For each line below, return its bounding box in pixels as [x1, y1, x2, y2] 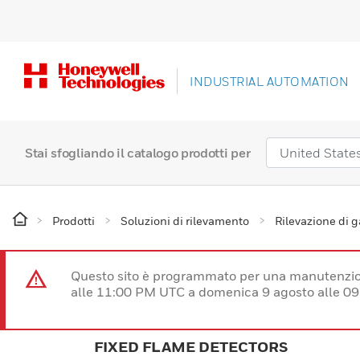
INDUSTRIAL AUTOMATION [190, 74, 350, 89]
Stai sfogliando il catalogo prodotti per [25, 145, 251, 162]
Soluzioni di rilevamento [121, 214, 249, 228]
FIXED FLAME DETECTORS [94, 338, 288, 356]
